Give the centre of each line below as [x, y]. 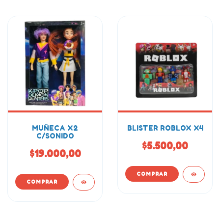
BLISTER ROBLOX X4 [165, 128]
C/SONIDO [55, 136]
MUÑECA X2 [55, 128]
